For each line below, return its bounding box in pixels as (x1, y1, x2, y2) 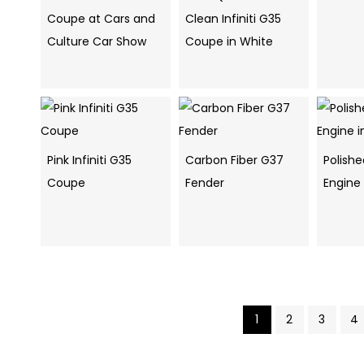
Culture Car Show (47, 33, 146, 50)
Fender (185, 175, 224, 192)
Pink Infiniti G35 (47, 152, 132, 169)
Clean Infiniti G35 (185, 11, 281, 28)
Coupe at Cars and (47, 11, 155, 28)
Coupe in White (185, 33, 273, 50)
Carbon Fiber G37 (185, 152, 284, 169)
